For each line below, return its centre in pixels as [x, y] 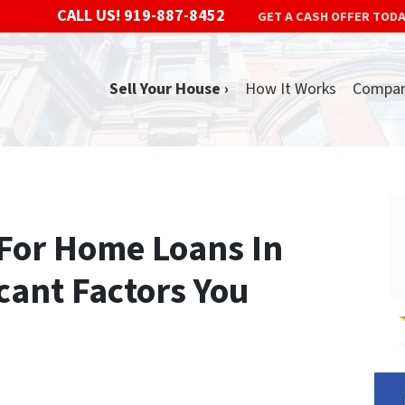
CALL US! [89, 16]
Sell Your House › [169, 89]
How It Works [291, 89]
